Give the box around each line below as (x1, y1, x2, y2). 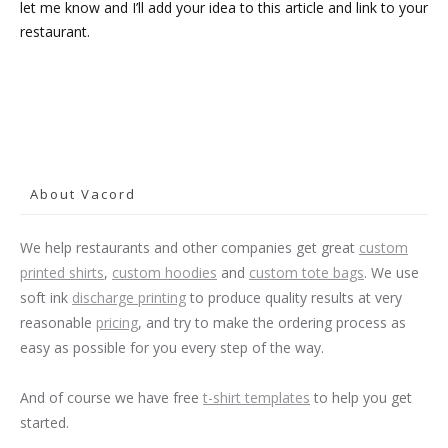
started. (20, 413, 69, 433)
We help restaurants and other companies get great (20, 238, 359, 258)
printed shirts (20, 263, 104, 283)
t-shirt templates (203, 388, 310, 408)
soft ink (20, 288, 72, 308)
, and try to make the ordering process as (138, 313, 406, 333)
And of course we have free (20, 388, 203, 408)
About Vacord (30, 185, 136, 204)
